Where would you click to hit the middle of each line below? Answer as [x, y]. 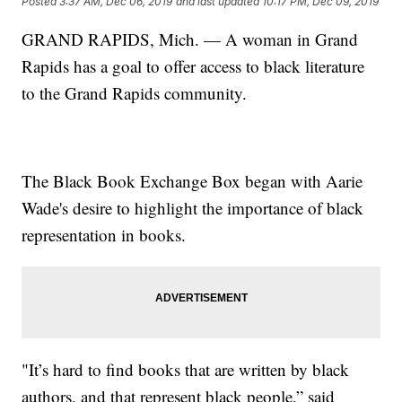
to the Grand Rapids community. [135, 93]
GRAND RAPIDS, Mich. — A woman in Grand [190, 39]
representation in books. [104, 235]
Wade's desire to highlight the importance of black [193, 208]
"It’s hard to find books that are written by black [186, 370]
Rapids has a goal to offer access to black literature [193, 66]
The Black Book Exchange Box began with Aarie [192, 181]
